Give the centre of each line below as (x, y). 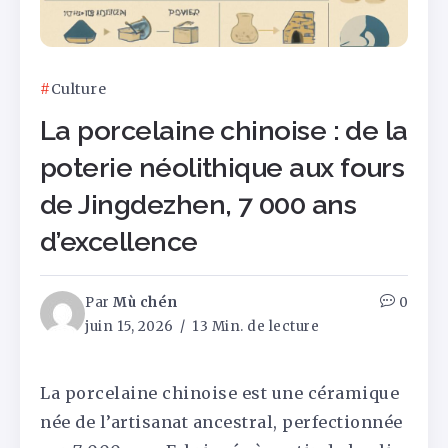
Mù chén (145, 303)
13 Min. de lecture (253, 327)
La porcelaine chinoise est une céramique (219, 393)
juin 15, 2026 (129, 327)
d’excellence (119, 242)
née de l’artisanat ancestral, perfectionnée (221, 422)
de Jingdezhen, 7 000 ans (198, 205)
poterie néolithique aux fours (222, 168)
